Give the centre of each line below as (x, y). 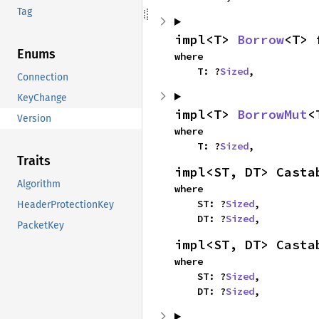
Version (34, 119)
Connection (43, 78)
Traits (34, 161)
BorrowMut (272, 114)
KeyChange (42, 98)
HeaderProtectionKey (66, 205)
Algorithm (39, 184)
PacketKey (41, 226)
